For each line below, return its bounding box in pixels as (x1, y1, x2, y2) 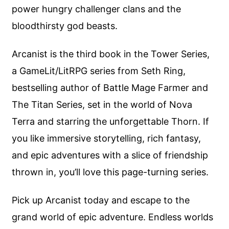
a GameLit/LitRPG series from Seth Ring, (12, 65, 186, 77)
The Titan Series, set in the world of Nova (12, 99, 193, 110)
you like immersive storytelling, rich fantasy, (12, 133, 201, 144)
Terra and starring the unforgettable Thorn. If (12, 116, 210, 127)
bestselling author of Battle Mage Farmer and (12, 82, 209, 94)
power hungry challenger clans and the (12, 4, 181, 15)
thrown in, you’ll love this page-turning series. (12, 167, 209, 178)
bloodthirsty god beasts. (12, 20, 118, 32)
